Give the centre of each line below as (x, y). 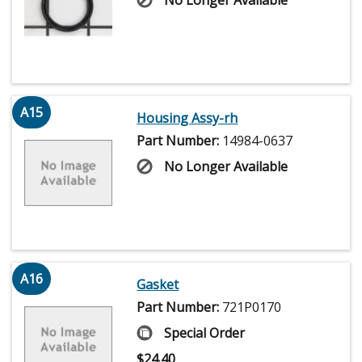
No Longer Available (226, 166)
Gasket (158, 284)
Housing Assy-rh (187, 118)
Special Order (205, 333)
